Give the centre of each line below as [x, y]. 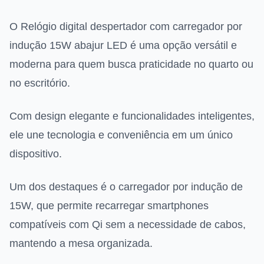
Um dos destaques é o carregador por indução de [126, 187]
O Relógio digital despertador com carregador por [126, 27]
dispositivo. [36, 154]
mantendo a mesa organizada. [81, 244]
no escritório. [40, 83]
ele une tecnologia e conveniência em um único [121, 135]
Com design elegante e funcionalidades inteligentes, [132, 116]
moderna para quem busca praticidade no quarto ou [131, 65]
